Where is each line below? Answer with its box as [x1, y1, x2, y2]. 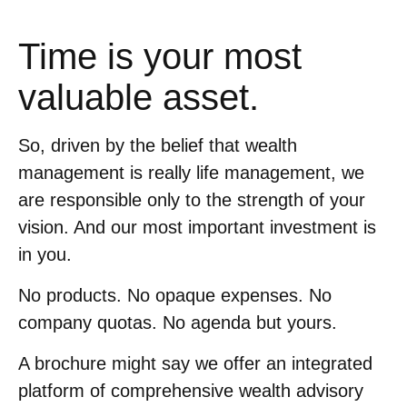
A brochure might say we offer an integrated [18, 353, 372, 374]
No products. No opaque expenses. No [18, 285, 332, 306]
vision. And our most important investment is [18, 217, 376, 238]
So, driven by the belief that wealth [18, 135, 297, 156]
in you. [18, 244, 72, 265]
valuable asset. [18, 77, 259, 118]
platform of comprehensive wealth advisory [18, 381, 363, 402]
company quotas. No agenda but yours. [18, 313, 337, 333]
